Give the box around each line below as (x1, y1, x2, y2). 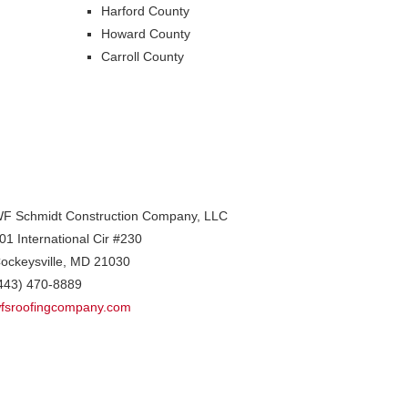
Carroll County (101, 48, 184, 64)
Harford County (101, 3, 189, 18)
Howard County (101, 25, 190, 41)
